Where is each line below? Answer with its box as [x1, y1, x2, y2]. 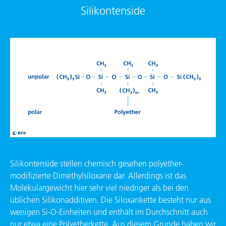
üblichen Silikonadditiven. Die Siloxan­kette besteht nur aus [10, 195, 211, 205]
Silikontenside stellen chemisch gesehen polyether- [10, 158, 183, 169]
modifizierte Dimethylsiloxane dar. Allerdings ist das [10, 171, 186, 181]
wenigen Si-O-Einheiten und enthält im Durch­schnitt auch [10, 207, 208, 217]
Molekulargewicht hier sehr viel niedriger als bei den [10, 183, 189, 193]
